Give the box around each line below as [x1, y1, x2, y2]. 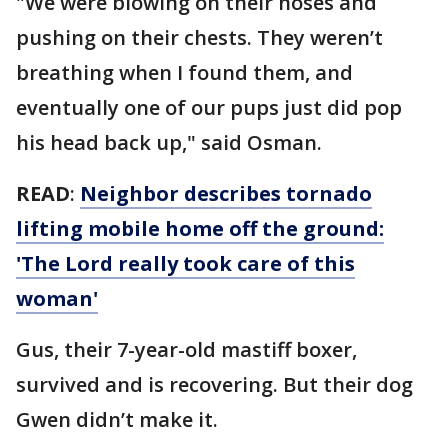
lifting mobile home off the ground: [16, 214, 384, 242]
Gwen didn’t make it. [16, 405, 218, 433]
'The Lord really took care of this [16, 249, 355, 277]
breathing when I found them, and [16, 58, 353, 86]
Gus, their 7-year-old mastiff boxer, [16, 335, 357, 363]
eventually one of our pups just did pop [16, 93, 402, 121]
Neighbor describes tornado [80, 179, 372, 207]
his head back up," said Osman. [16, 128, 322, 156]
